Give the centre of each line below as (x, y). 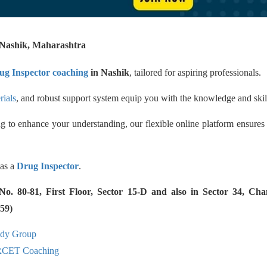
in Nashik (109, 72)
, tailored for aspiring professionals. (195, 72)
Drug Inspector (48, 166)
